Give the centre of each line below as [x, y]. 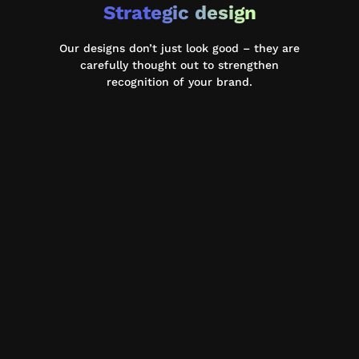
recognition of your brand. [179, 82]
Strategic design [179, 13]
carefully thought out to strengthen [179, 65]
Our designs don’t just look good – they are [179, 48]
